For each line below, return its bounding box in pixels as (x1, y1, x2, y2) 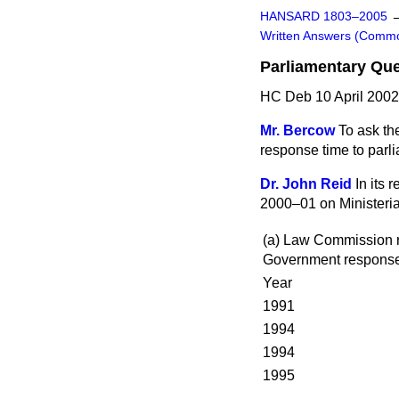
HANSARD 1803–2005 (260, 10, 387, 23)
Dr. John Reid (260, 176, 352, 191)
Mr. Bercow (260, 123, 335, 138)
